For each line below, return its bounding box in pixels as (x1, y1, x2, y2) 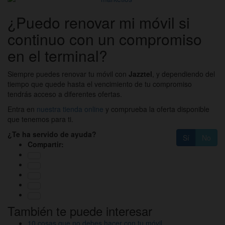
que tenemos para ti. (8, 114, 73, 125)
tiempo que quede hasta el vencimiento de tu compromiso (8, 79, 192, 89)
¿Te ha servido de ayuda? (8, 129, 96, 140)
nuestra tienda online (37, 104, 103, 115)
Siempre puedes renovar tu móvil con (8, 69, 129, 79)
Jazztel (129, 69, 152, 79)
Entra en (8, 104, 37, 115)
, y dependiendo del (152, 69, 215, 79)
